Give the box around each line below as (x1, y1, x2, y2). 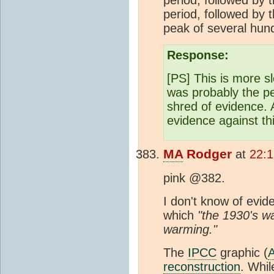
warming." (163, 222, 217, 236)
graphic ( (217, 245, 268, 259)
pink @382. (163, 171, 225, 185)
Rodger (183, 146, 232, 161)
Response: (167, 48, 229, 62)
